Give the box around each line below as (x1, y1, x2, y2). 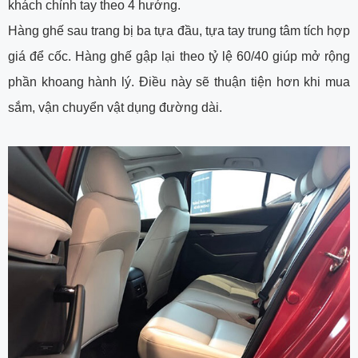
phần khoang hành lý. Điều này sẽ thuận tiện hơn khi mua (8, 74, 350, 89)
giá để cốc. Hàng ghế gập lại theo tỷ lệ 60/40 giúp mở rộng (8, 49, 350, 63)
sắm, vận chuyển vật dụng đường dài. (8, 100, 222, 114)
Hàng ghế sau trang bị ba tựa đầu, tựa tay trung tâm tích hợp (8, 23, 350, 38)
